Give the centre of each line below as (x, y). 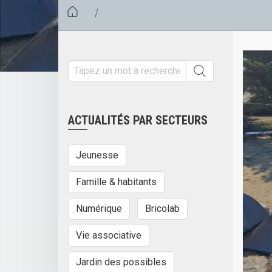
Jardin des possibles (121, 262)
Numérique (99, 208)
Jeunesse (97, 155)
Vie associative (109, 235)
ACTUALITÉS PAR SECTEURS (138, 120)
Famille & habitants (116, 182)
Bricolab (162, 208)
